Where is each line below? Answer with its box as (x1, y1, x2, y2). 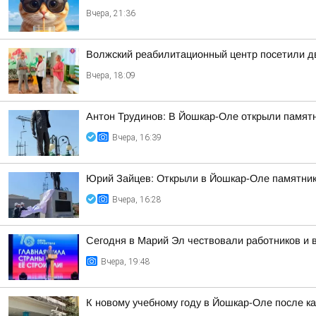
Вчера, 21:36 (86, 8, 135, 18)
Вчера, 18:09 (86, 71, 135, 80)
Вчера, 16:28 (112, 195, 162, 205)
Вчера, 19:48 (101, 257, 150, 267)
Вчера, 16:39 (112, 133, 162, 142)
